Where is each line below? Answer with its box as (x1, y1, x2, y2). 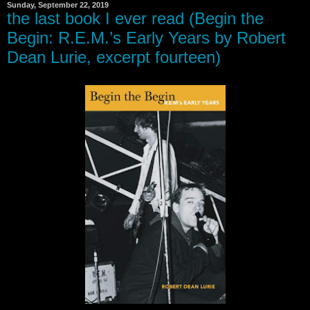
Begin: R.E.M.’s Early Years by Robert (7, 28, 286, 47)
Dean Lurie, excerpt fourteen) (7, 48, 221, 66)
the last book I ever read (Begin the (7, 9, 264, 28)
